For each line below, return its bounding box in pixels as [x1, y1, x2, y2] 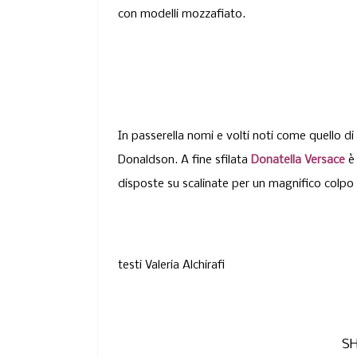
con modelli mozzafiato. [118, 7, 245, 21]
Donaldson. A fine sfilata [118, 153, 251, 167]
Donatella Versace [251, 153, 345, 167]
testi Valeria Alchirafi [118, 258, 225, 272]
